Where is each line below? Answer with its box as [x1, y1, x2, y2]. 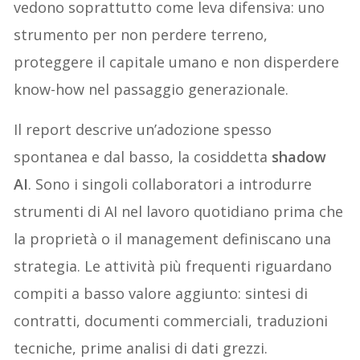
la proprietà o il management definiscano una [14, 228, 332, 248]
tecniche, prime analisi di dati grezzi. [14, 337, 268, 358]
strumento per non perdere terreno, [14, 24, 268, 44]
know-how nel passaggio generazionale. [14, 79, 289, 99]
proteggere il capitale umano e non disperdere [14, 51, 340, 72]
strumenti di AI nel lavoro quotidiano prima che [14, 201, 344, 221]
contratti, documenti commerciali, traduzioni [14, 310, 329, 330]
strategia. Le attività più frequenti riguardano [14, 256, 333, 276]
